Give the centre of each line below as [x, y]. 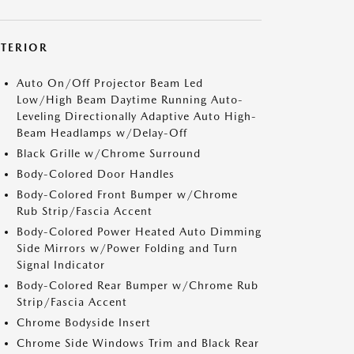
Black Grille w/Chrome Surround [109, 153]
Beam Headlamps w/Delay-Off [102, 133]
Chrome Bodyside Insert [84, 322]
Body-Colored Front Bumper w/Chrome [127, 194]
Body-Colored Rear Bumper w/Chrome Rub [137, 285]
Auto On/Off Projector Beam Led [110, 83]
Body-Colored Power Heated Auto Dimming [139, 232]
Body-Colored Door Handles [96, 174]
